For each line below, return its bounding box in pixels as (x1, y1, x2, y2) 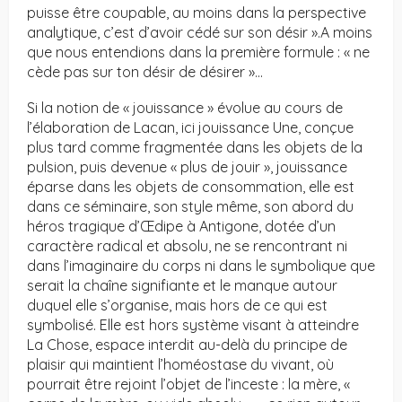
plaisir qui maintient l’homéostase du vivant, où (27, 355, 334, 374)
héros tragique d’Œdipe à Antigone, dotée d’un (27, 217, 336, 236)
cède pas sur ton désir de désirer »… (27, 63, 263, 82)
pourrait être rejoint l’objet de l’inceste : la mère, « (27, 375, 350, 394)
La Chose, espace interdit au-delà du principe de (27, 336, 347, 354)
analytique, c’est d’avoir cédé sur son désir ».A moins (27, 23, 372, 42)
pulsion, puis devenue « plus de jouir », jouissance (27, 158, 347, 177)
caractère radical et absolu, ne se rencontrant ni (27, 237, 347, 256)
